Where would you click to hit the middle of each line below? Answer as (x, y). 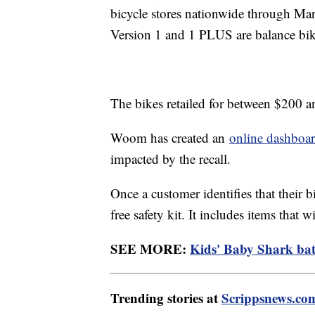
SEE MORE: (150, 248)
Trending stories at (166, 297)
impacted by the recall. (173, 158)
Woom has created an (170, 137)
